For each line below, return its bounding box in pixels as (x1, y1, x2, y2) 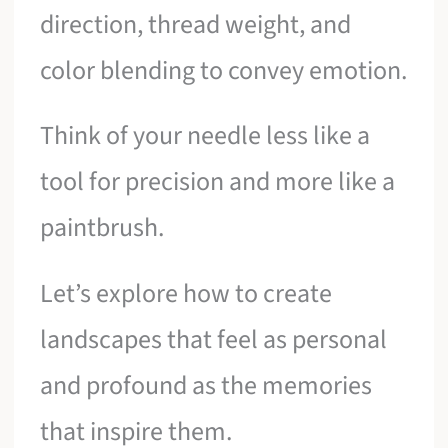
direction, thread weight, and (40, 5, 352, 43)
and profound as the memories (40, 366, 373, 404)
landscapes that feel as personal (40, 320, 388, 358)
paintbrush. (40, 209, 165, 247)
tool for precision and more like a (40, 163, 396, 201)
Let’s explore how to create (40, 274, 333, 312)
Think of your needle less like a (40, 117, 371, 155)
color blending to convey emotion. (40, 51, 408, 89)
